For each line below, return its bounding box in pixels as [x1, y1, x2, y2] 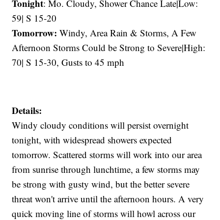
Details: [12, 104, 42, 117]
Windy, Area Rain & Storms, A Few [57, 27, 197, 39]
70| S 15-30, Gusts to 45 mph [12, 56, 125, 69]
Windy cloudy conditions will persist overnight [12, 119, 189, 132]
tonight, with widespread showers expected [12, 134, 172, 146]
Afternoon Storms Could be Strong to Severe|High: [12, 41, 206, 54]
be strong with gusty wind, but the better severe [12, 178, 190, 191]
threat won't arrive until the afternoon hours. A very [12, 192, 204, 205]
